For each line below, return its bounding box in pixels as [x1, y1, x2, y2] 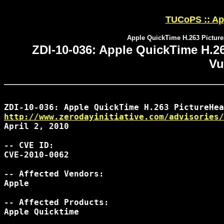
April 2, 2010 [4, 121, 69, 131]
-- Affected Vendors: [4, 169, 104, 178]
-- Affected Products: [4, 197, 109, 207]
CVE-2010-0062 [4, 150, 69, 159]
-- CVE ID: [4, 140, 54, 150]
